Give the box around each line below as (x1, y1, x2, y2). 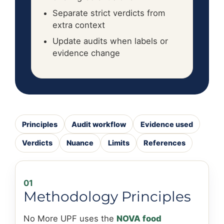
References (143, 138, 185, 147)
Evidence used (140, 119, 193, 128)
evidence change (52, 48, 120, 58)
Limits (107, 138, 129, 147)
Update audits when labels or (52, 36, 168, 46)
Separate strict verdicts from (52, 8, 165, 18)
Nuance (66, 138, 94, 147)
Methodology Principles (23, 187, 191, 205)
